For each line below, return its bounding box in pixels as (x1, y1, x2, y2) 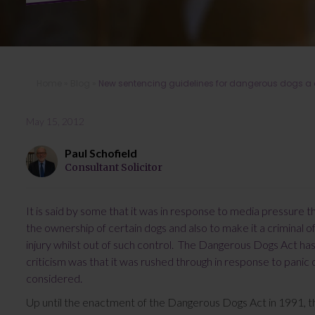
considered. (26, 271, 82, 285)
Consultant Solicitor (65, 161, 162, 174)
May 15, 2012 (26, 115, 84, 128)
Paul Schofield (65, 146, 137, 160)
